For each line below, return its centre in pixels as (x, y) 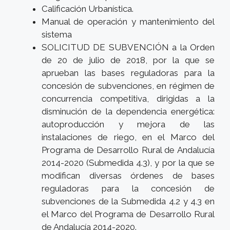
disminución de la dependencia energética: (128, 111)
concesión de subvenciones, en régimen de (128, 85)
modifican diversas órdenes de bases (128, 175)
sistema (57, 34)
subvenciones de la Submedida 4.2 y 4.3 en (128, 201)
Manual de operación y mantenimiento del (128, 21)
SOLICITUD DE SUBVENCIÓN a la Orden (128, 47)
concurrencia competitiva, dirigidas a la (128, 98)
